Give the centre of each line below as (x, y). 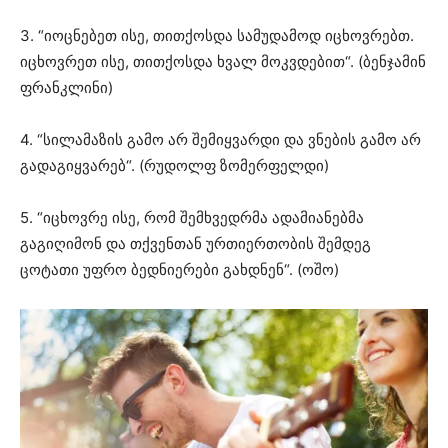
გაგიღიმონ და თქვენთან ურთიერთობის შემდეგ (195, 244)
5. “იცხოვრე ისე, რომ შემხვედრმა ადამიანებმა (192, 218)
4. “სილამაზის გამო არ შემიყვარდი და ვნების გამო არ (220, 140)
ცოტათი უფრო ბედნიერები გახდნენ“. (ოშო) (179, 270)
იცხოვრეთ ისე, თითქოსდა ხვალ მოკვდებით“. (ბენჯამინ (223, 62)
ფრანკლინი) (66, 88)
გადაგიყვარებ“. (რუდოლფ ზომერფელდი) (174, 166)
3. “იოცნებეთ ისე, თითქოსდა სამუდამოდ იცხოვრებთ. (217, 36)
